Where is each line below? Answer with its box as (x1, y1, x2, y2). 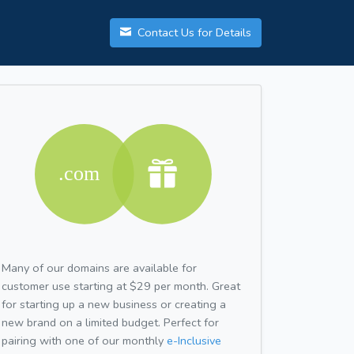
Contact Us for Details (134, 24, 251, 41)
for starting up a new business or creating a (2, 296, 226, 312)
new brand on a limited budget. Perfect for (2, 314, 219, 330)
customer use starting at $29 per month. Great (2, 277, 240, 294)
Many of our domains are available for (2, 259, 197, 276)
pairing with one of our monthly (2, 332, 167, 348)
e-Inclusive (167, 332, 221, 348)
